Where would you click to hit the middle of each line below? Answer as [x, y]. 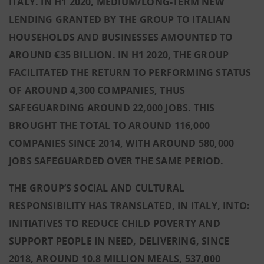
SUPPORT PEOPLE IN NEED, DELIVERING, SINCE [119, 241]
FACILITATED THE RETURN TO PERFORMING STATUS [130, 72]
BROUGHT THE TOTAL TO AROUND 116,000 [110, 126]
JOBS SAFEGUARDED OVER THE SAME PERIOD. [116, 161]
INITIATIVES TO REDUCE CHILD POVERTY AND [115, 223]
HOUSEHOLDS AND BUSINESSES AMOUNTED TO [121, 37]
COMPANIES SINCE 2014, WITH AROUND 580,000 [122, 143]
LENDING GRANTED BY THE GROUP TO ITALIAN [120, 19]
